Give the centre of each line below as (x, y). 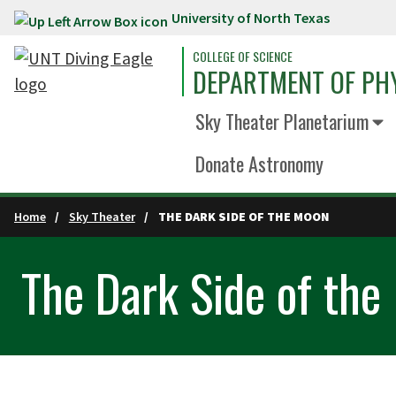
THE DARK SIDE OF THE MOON (244, 217)
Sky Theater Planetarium (282, 121)
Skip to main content (87, 21)
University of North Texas (251, 18)
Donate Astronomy (259, 164)
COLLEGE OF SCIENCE (243, 56)
